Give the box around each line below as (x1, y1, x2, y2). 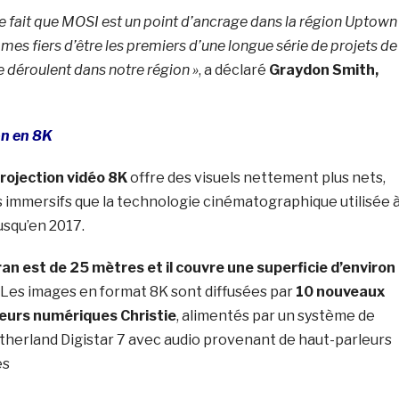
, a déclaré (198, 61, 269, 78)
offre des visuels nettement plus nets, (126, 168, 386, 186)
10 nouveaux (295, 282, 385, 300)
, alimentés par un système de (175, 306, 375, 324)
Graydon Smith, (268, 61, 379, 78)
